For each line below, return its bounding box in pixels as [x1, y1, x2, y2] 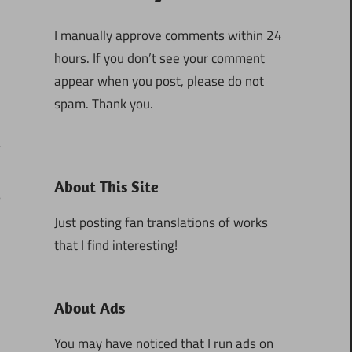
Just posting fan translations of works [53, 211, 268, 233]
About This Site [53, 176, 159, 196]
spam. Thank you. [53, 93, 153, 115]
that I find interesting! [53, 234, 178, 255]
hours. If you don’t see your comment [53, 48, 265, 69]
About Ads [53, 297, 125, 317]
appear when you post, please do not [53, 71, 264, 92]
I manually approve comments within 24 [53, 25, 282, 46]
